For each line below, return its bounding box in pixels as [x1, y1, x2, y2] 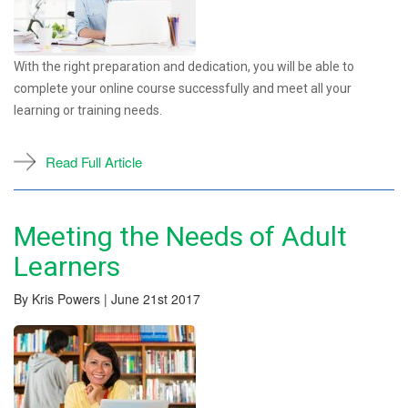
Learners [14, 250, 120, 282]
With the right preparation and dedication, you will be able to [14, 58, 354, 74]
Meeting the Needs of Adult [14, 219, 347, 252]
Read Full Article [46, 151, 142, 171]
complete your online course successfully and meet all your [14, 80, 352, 96]
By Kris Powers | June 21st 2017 [14, 289, 200, 308]
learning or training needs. [14, 102, 162, 117]
